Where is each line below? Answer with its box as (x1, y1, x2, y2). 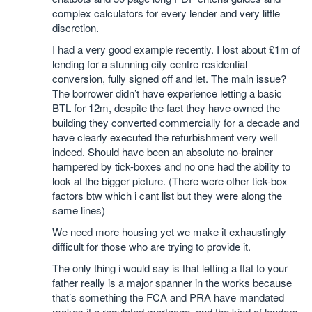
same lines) (52, 203, 105, 218)
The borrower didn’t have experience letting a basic (52, 86, 282, 101)
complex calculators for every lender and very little (52, 6, 280, 21)
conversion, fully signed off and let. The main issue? (52, 71, 286, 86)
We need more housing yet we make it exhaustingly (52, 224, 286, 240)
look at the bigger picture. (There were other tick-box (52, 173, 288, 189)
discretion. (52, 20, 99, 36)
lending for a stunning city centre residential (52, 56, 247, 72)
